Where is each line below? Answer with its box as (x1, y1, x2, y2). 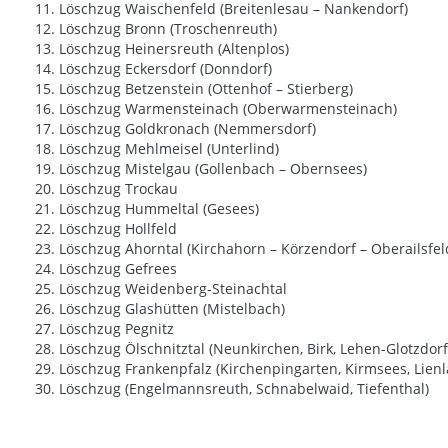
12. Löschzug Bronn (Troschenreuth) (35, 19, 277, 38)
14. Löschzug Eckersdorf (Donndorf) (35, 59, 272, 78)
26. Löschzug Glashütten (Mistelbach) (35, 299, 285, 318)
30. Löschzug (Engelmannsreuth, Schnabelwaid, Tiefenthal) (35, 379, 429, 398)
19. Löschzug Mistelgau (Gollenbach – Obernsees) (35, 159, 367, 178)
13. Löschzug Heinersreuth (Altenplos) (35, 39, 289, 58)
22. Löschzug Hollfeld (35, 219, 177, 238)
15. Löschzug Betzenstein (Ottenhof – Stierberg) (35, 79, 353, 98)
